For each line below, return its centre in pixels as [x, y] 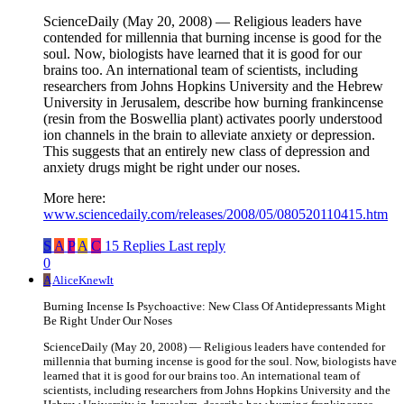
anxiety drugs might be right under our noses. [172, 168]
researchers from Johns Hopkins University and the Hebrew [213, 87]
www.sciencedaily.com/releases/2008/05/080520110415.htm [216, 215]
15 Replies [135, 246]
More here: [74, 198]
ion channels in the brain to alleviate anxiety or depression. [209, 135]
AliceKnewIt [83, 280]
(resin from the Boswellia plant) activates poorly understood [213, 119]
